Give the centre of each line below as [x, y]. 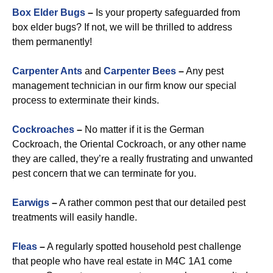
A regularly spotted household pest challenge [143, 246]
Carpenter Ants [47, 71]
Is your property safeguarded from [167, 12]
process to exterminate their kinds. [86, 100]
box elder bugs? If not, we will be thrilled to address [122, 27]
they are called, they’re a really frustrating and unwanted [133, 159]
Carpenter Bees [140, 71]
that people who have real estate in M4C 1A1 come [122, 261]
